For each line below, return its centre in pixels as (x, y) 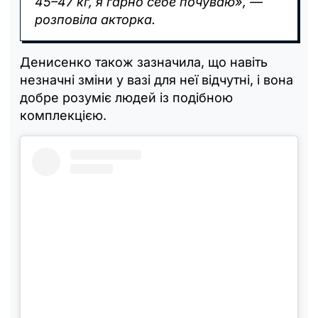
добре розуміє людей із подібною (126, 97)
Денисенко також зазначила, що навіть (144, 62)
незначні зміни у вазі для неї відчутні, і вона (157, 79)
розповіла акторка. (95, 19)
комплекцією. (63, 115)
